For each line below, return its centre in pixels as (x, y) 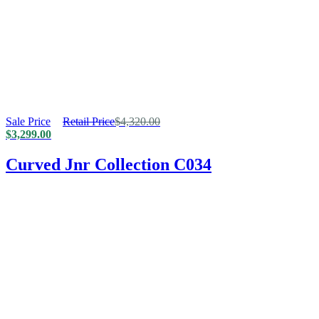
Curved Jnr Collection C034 (109, 164)
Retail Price (89, 121)
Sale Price (28, 121)
